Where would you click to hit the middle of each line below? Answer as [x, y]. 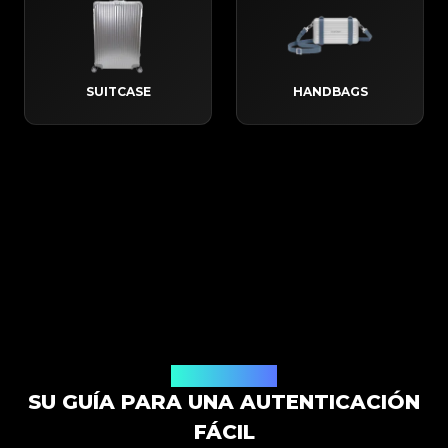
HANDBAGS [330, 92]
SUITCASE [118, 92]
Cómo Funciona [224, 376]
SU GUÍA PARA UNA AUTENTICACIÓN [224, 402]
